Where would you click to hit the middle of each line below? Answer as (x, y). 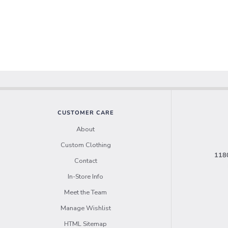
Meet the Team (85, 193)
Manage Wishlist (85, 208)
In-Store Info (85, 177)
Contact (85, 161)
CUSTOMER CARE (85, 113)
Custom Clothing (85, 145)
